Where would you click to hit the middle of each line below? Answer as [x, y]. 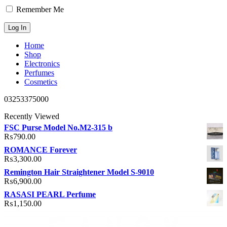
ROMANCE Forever [41, 150]
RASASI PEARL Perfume [50, 195]
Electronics [42, 64]
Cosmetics [41, 82]
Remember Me [39, 10]
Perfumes [39, 73]
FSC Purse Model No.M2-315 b [58, 128]
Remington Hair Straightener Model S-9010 [79, 172]
